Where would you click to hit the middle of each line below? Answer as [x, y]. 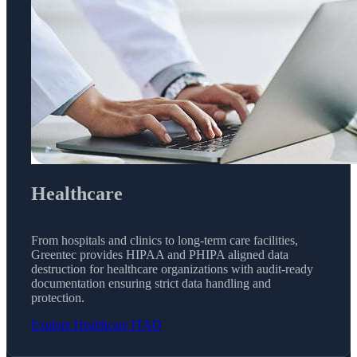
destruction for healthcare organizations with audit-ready [172, 269]
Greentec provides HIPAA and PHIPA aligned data [160, 254]
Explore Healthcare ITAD [96, 324]
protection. [58, 297]
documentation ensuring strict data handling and [151, 283]
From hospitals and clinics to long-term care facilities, [165, 240]
